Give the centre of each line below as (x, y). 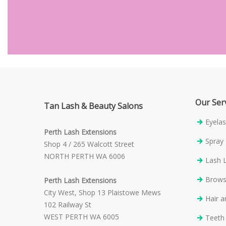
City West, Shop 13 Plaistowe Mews (102, 192)
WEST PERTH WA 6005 (81, 216)
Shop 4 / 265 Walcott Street (89, 144)
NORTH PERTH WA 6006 (84, 156)
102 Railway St (68, 204)
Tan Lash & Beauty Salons (93, 106)
